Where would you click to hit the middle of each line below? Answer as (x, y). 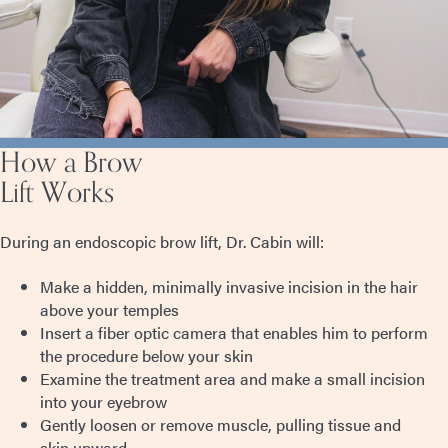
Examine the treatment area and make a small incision (232, 378)
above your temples (109, 309)
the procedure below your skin (146, 355)
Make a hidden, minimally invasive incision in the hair (229, 286)
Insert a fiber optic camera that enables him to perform (234, 332)
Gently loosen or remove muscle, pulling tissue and (220, 424)
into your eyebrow (103, 401)
